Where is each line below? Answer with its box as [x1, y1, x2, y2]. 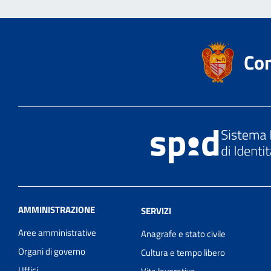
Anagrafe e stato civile [141, 226, 226, 241]
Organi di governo [18, 244, 85, 258]
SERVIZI [141, 203, 172, 218]
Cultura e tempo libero [141, 245, 226, 260]
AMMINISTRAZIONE [18, 202, 95, 217]
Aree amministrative [18, 225, 96, 240]
